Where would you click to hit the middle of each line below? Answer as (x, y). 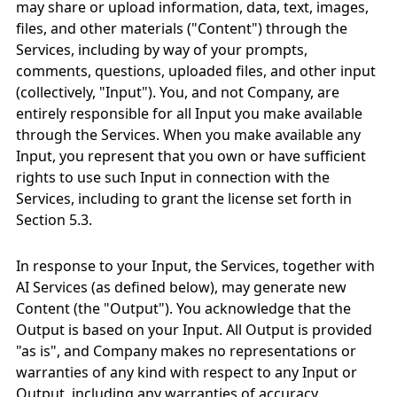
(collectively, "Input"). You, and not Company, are (178, 92)
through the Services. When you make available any (188, 135)
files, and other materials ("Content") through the (182, 28)
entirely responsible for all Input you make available (189, 113)
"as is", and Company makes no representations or (186, 351)
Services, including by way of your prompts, (162, 50)
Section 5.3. (54, 220)
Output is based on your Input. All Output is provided (194, 330)
